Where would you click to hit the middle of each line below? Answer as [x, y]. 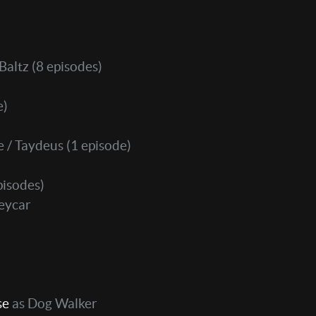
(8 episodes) [66, 67]
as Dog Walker [53, 304]
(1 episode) [97, 146]
